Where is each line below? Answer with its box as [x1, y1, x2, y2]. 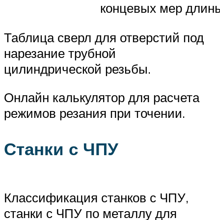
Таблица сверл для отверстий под [4, 29, 204, 46]
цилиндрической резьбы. [4, 61, 151, 77]
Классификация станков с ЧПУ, [4, 189, 189, 205]
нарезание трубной [4, 45, 116, 61]
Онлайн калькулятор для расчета [4, 89, 199, 105]
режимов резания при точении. [4, 105, 185, 121]
